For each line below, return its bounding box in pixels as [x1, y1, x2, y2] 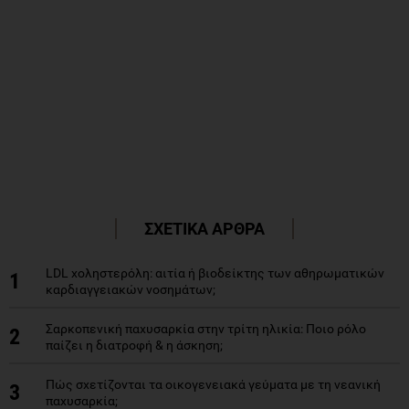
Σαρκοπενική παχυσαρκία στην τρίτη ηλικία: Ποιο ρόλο [46, 320, 366, 336]
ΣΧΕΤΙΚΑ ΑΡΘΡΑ [144, 218, 265, 238]
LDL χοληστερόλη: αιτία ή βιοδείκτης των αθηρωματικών [46, 265, 384, 280]
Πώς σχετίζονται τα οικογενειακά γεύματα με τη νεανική [46, 376, 381, 392]
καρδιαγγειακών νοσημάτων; [46, 281, 215, 297]
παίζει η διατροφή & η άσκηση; [46, 337, 223, 352]
